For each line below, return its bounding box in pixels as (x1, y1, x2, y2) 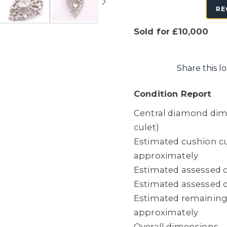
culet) (134, 122, 159, 132)
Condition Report (134, 89, 212, 99)
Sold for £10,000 (134, 26, 209, 36)
